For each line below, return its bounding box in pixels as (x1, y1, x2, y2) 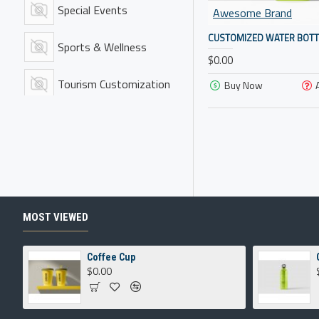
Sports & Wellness (58, 38, 147, 56)
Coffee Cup (86, 251, 135, 263)
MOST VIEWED (23, 211, 88, 224)
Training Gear (58, 113, 120, 130)
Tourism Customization (58, 75, 170, 93)
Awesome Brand (213, 4, 292, 21)
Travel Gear (58, 150, 112, 167)
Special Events (58, 1, 127, 19)
